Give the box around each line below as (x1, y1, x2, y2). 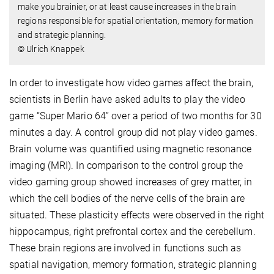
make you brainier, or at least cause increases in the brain (18, 2, 236, 12)
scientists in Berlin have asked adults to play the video (9, 94, 245, 106)
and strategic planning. (18, 30, 106, 40)
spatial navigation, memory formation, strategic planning (9, 259, 257, 271)
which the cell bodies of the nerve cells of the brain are (9, 193, 245, 205)
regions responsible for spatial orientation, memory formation (18, 16, 254, 26)
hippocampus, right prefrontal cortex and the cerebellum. (9, 226, 256, 238)
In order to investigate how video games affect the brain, (9, 77, 253, 89)
